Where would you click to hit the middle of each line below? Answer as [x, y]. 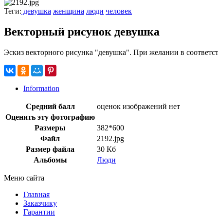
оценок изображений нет [138, 106]
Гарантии [39, 212]
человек [119, 11]
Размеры [50, 127]
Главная [36, 194]
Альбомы [50, 160]
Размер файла [50, 149]
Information [41, 88]
